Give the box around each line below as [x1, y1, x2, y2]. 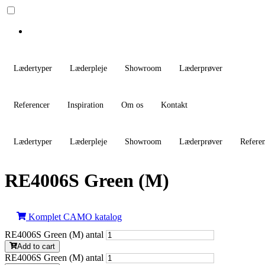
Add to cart [17, 242, 56, 251]
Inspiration [67, 101, 104, 109]
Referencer [14, 101, 50, 109]
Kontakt [161, 101, 188, 109]
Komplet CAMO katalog [28, 212, 122, 222]
